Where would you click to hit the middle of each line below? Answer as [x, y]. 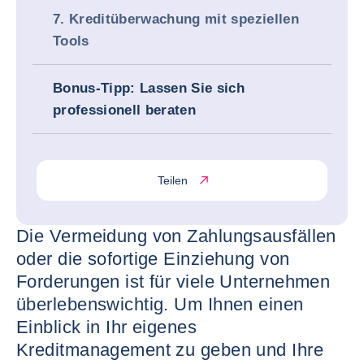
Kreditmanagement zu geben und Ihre [170, 350]
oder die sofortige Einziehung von [153, 259]
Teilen [172, 180]
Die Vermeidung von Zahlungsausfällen [176, 236]
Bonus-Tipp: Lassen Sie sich [149, 88]
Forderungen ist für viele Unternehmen [173, 282]
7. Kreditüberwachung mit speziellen [176, 19]
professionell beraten [125, 110]
